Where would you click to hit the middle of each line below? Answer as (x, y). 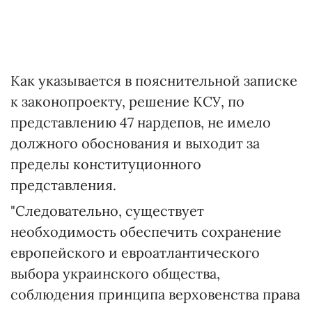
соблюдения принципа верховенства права (155, 295)
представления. (63, 185)
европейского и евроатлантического (135, 253)
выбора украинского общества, (115, 274)
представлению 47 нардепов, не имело (141, 123)
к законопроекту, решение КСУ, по (127, 102)
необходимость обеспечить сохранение (146, 232)
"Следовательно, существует (107, 211)
